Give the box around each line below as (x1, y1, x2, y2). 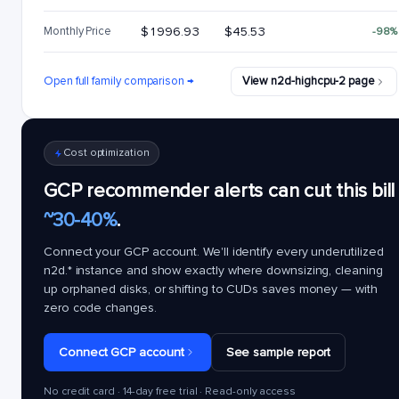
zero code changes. (44, 300, 157, 315)
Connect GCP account (59, 345, 184, 360)
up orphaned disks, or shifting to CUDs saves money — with (44, 281, 378, 297)
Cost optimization (63, 146, 150, 159)
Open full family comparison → (44, 74, 194, 88)
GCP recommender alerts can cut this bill (44, 179, 395, 203)
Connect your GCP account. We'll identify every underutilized (44, 244, 384, 259)
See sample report (225, 345, 331, 360)
